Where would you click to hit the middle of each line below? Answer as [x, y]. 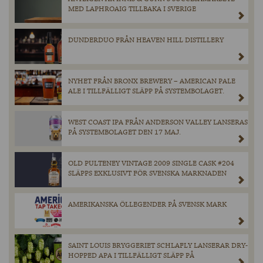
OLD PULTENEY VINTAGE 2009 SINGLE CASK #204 [151, 164]
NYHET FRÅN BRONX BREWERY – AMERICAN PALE [152, 82]
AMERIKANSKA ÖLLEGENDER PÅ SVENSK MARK [147, 205]
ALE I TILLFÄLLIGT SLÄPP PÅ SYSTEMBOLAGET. [146, 92]
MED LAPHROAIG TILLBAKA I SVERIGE [132, 9]
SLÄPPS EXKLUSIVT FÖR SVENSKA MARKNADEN [147, 174]
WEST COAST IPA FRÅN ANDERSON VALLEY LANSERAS [158, 123]
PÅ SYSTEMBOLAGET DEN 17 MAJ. [124, 133]
